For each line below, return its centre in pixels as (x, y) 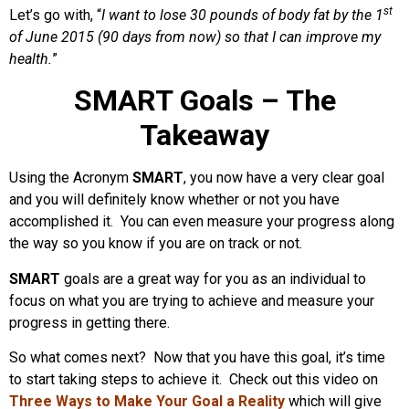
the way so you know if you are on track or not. (156, 244)
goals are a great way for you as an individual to (213, 278)
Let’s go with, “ (55, 15)
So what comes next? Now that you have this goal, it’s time (197, 357)
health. (31, 58)
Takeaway (204, 136)
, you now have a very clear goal (284, 178)
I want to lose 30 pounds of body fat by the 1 (242, 15)
